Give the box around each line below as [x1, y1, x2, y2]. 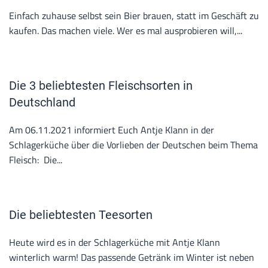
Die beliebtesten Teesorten [9, 208, 153, 222]
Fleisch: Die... [9, 153, 62, 167]
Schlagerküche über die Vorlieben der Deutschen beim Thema [9, 138, 258, 152]
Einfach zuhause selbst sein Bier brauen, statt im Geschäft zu [9, 8, 259, 23]
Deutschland [9, 95, 75, 109]
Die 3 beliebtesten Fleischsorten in [9, 78, 193, 93]
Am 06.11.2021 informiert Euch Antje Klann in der [9, 123, 214, 137]
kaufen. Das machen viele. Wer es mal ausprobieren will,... [9, 23, 242, 38]
